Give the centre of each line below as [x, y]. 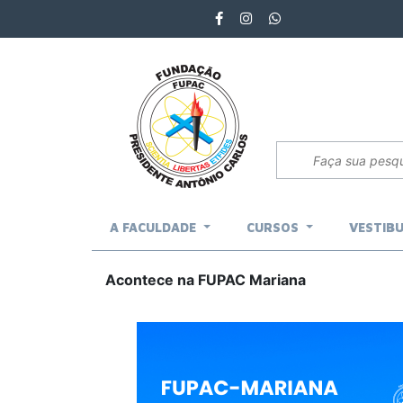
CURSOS [274, 227]
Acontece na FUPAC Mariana [206, 280]
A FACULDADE [155, 227]
